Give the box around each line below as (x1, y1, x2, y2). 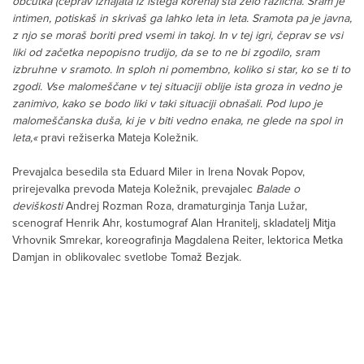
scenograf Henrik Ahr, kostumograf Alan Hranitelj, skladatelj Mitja (12, 216, 336, 231)
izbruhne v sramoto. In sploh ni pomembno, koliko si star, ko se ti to (12, 63, 350, 77)
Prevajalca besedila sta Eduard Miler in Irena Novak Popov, (12, 165, 305, 180)
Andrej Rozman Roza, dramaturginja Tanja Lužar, (63, 199, 307, 214)
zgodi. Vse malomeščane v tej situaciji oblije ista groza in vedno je (12, 80, 342, 94)
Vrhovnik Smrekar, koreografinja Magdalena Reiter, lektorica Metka (12, 233, 343, 248)
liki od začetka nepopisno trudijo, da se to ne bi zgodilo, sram (12, 45, 319, 60)
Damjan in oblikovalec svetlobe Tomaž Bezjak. (12, 250, 241, 265)
